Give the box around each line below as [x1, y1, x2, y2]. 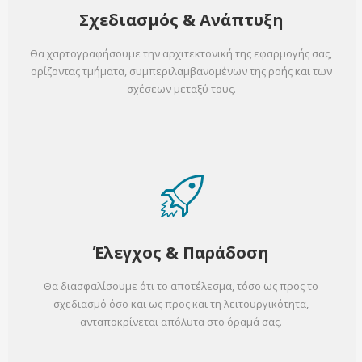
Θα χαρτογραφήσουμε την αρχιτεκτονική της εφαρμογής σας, [30, 46, 332, 61]
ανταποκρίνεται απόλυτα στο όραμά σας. [80, 314, 282, 330]
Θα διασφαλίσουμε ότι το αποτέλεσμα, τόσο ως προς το [44, 279, 318, 294]
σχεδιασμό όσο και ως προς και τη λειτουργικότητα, [53, 297, 309, 312]
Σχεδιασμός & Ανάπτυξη [78, 9, 284, 32]
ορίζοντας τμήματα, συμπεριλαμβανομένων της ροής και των [30, 64, 332, 79]
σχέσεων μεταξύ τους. [126, 82, 236, 97]
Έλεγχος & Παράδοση [93, 242, 269, 264]
